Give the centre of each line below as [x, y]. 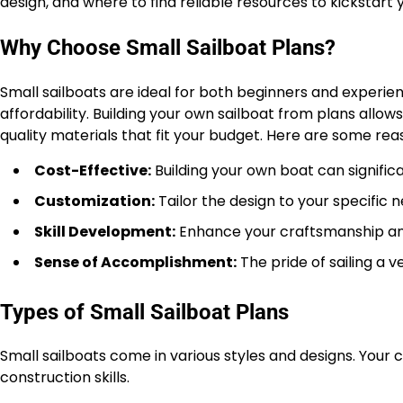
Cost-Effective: [93, 170]
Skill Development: [105, 231]
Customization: [94, 201]
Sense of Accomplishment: [135, 262]
